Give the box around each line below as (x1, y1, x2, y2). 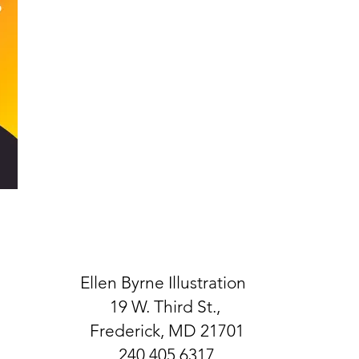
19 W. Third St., (109, 296, 224, 317)
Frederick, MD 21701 (89, 320, 244, 341)
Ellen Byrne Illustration (79, 272, 254, 292)
